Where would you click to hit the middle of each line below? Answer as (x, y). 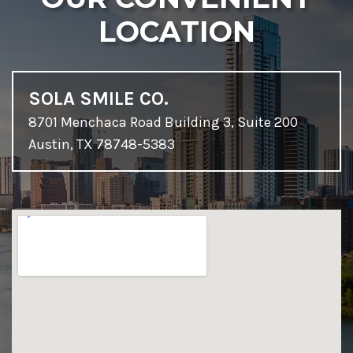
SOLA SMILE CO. (98, 99)
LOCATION (176, 32)
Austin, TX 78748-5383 (102, 145)
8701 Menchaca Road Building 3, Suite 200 (163, 123)
